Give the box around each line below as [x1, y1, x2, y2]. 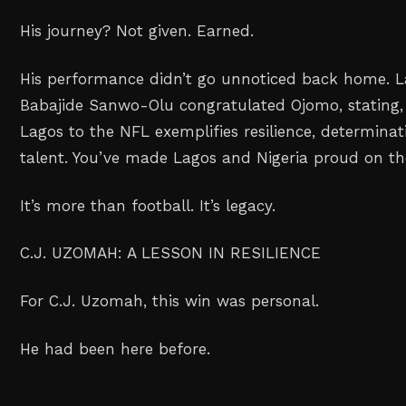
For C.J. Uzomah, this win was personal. [20, 292, 320, 311]
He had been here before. [20, 339, 211, 358]
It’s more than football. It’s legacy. [20, 196, 276, 215]
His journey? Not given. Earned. [20, 21, 255, 40]
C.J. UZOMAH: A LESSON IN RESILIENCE [20, 244, 322, 263]
